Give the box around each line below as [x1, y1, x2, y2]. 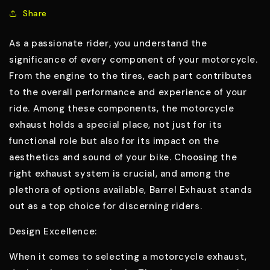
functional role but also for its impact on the [9, 135, 219, 148]
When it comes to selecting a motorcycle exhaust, [9, 251, 247, 263]
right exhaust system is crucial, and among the [9, 168, 230, 180]
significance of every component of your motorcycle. [9, 54, 258, 66]
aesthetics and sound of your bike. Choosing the [9, 151, 237, 164]
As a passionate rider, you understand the [9, 37, 207, 50]
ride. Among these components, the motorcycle [9, 102, 234, 115]
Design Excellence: [9, 225, 97, 238]
